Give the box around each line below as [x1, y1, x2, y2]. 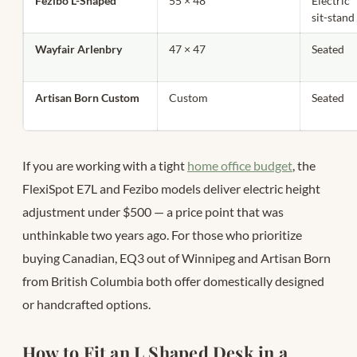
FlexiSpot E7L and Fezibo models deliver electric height [22, 181, 320, 197]
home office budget [187, 158, 292, 174]
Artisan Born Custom [35, 91, 140, 105]
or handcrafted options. [22, 296, 151, 312]
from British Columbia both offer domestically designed [22, 273, 324, 289]
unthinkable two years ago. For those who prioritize [22, 227, 302, 243]
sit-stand [312, 10, 355, 25]
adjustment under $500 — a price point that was [22, 204, 284, 220]
